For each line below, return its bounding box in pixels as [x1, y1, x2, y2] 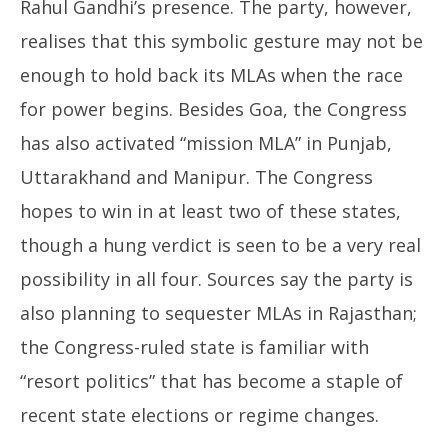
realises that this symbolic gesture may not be [20, 29, 423, 53]
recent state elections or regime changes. [20, 403, 379, 427]
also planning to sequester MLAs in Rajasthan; [20, 301, 417, 325]
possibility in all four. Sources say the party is [20, 267, 413, 291]
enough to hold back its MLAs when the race [20, 63, 403, 87]
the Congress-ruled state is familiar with [20, 335, 369, 359]
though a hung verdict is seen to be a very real [20, 233, 421, 257]
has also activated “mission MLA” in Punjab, [20, 131, 392, 155]
